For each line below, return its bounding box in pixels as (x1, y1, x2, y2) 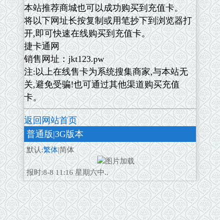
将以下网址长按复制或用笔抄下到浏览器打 (24, 16, 192, 26)
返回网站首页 (24, 115, 77, 125)
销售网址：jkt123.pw (24, 54, 104, 64)
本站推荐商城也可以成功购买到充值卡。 (24, 3, 183, 13)
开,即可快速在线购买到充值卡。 (24, 28, 150, 38)
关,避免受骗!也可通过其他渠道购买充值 (24, 80, 180, 89)
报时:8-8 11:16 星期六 (27, 168, 97, 176)
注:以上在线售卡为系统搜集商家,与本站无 (24, 67, 188, 77)
